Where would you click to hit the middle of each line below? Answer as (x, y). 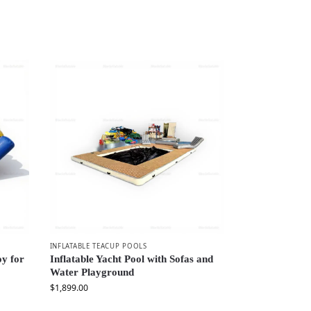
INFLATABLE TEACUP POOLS (98, 246)
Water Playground (92, 272)
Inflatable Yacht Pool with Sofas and (131, 259)
